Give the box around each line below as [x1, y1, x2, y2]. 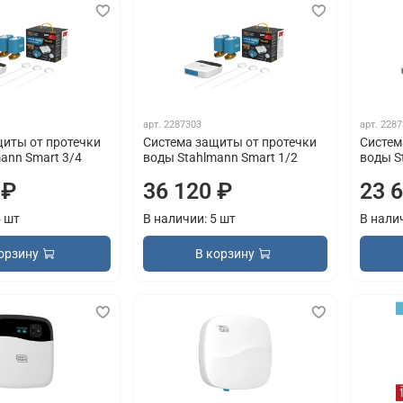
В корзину [195, 246, 255, 261]
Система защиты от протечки [143, 134, 318, 149]
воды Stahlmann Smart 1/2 [143, 149, 299, 165]
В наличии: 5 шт [143, 210, 237, 226]
